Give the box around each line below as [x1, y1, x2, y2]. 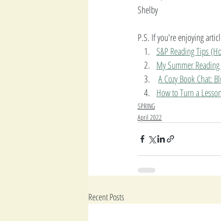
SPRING [138, 101, 155, 110]
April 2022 [138, 112, 162, 122]
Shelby [138, 3, 158, 16]
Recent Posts [88, 190, 124, 203]
